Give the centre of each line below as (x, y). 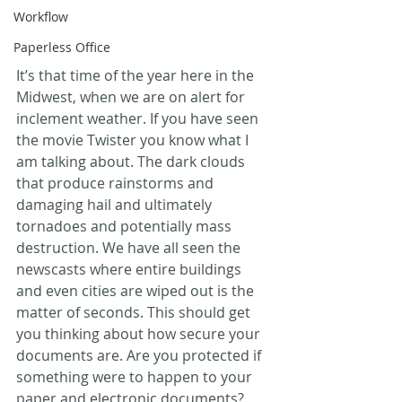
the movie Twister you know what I (134, 140)
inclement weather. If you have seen (139, 118)
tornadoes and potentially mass (126, 226)
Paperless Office (62, 47)
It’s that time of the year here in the (137, 75)
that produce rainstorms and (117, 183)
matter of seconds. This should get (135, 312)
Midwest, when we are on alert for (132, 96)
